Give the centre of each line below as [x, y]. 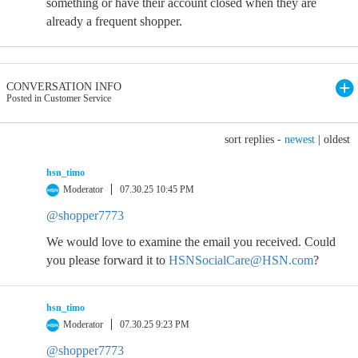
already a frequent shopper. [114, 21]
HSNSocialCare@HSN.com [241, 260]
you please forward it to [107, 260]
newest [300, 139]
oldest [337, 139]
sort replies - [255, 139]
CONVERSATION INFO [64, 87]
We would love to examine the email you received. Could [191, 242]
